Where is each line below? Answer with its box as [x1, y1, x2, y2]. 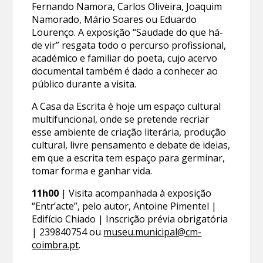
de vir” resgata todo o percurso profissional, [32, 39, 227, 52]
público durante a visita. [32, 77, 137, 91]
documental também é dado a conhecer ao [32, 65, 218, 78]
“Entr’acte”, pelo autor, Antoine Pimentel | [32, 200, 217, 213]
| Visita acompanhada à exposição [59, 187, 212, 200]
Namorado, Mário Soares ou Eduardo [32, 13, 197, 26]
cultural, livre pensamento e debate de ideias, [32, 139, 231, 152]
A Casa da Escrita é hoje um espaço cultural [32, 100, 221, 113]
